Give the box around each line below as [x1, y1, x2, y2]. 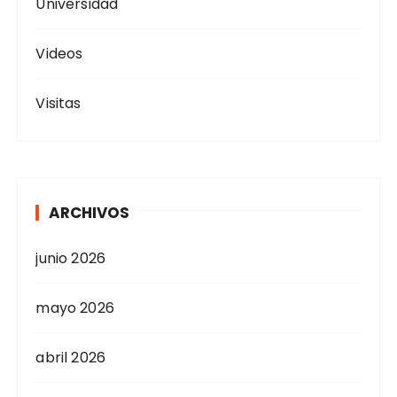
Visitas [35, 93, 82, 114]
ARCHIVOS [49, 202, 130, 224]
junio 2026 [35, 248, 105, 269]
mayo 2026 [35, 298, 114, 319]
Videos [35, 43, 83, 65]
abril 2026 [35, 347, 105, 369]
